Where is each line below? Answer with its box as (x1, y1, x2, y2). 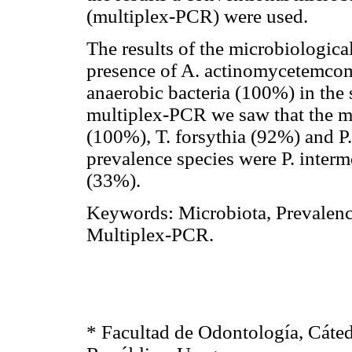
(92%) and (246, 125, 339, 147)
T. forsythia (156, 125, 246, 147)
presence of (86, 59, 181, 81)
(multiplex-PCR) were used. (86, 5, 308, 27)
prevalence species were (86, 147, 281, 169)
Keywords (86, 201, 168, 223)
